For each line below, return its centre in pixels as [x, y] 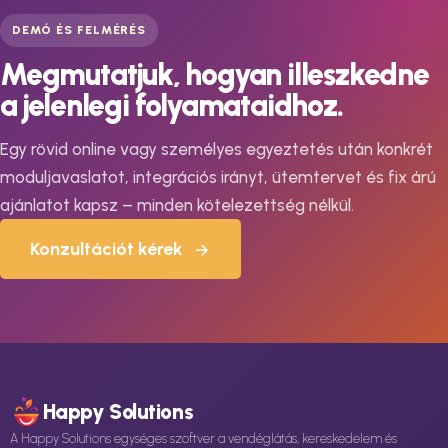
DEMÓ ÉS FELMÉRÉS [79, 30]
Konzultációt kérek [106, 249]
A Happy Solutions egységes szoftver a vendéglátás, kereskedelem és [203, 438]
